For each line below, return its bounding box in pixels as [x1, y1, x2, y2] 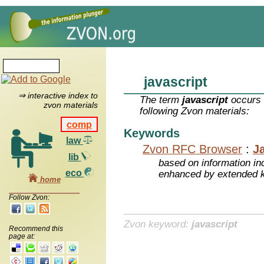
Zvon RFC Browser [143, 142, 242, 156]
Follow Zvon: [9, 193, 49, 202]
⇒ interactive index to [18, 91, 98, 101]
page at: [9, 232, 35, 240]
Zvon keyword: [124, 218, 192, 230]
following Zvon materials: [140, 105, 250, 117]
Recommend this [9, 224, 63, 233]
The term [140, 94, 183, 106]
